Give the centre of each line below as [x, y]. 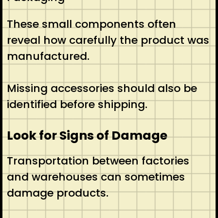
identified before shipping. [77, 104]
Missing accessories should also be [102, 88]
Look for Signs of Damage [87, 135]
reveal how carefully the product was [108, 40]
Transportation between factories [98, 161]
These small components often [91, 24]
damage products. [57, 193]
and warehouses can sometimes [96, 177]
